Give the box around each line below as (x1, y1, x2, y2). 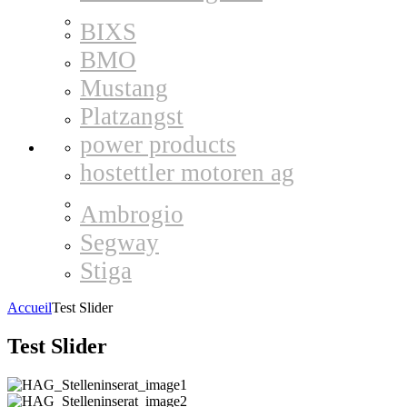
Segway (80, 229, 159, 256)
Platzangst (80, 103, 184, 130)
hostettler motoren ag (80, 159, 294, 186)
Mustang (80, 74, 168, 102)
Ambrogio (80, 201, 184, 228)
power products (80, 131, 236, 158)
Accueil (7, 300, 52, 315)
